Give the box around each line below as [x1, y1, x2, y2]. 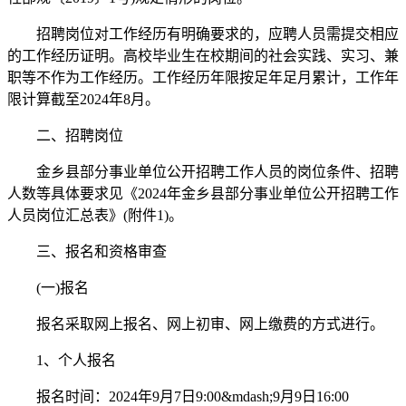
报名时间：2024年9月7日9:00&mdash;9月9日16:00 [7, 388, 349, 404]
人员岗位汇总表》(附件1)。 [7, 207, 183, 223]
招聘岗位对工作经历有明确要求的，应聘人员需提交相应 [7, 25, 399, 42]
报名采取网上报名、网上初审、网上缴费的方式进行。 [7, 315, 384, 332]
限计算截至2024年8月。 [7, 91, 159, 107]
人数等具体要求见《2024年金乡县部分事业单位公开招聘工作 [7, 185, 399, 201]
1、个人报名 [7, 352, 116, 368]
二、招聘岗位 [7, 127, 123, 143]
